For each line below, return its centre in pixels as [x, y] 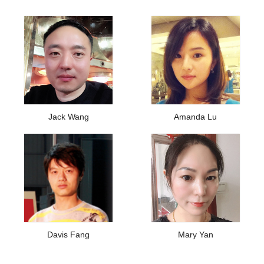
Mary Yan [195, 235]
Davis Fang [69, 235]
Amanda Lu [196, 117]
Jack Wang [68, 117]
